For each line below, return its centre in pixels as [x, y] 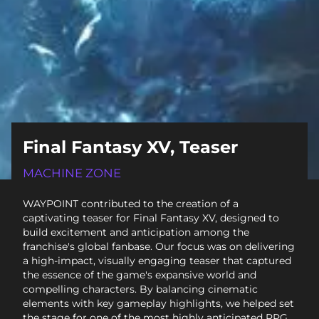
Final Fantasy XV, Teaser [130, 147]
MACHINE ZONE [72, 173]
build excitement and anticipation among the [136, 232]
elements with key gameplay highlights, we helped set [158, 304]
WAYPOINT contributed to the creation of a [131, 204]
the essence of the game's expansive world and [140, 275]
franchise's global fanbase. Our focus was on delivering [159, 247]
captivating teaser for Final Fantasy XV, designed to [151, 218]
